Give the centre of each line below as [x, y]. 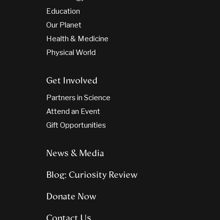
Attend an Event [73, 112]
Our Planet [64, 25]
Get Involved [72, 81]
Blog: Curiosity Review [92, 175]
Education [63, 12]
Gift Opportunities [76, 125]
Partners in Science [78, 98]
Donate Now [71, 197]
